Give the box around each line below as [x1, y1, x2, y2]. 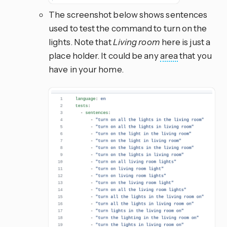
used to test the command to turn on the [49, 23, 207, 34]
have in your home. [49, 64, 124, 75]
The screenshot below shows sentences [49, 9, 208, 20]
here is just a [160, 36, 210, 48]
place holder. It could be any [49, 50, 160, 61]
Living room [112, 36, 160, 48]
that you [178, 50, 212, 61]
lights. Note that [49, 36, 113, 48]
